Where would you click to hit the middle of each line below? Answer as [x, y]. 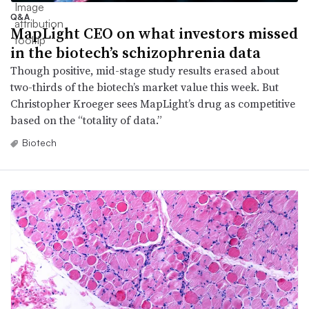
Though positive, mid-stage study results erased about [145, 71]
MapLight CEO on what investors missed [154, 33]
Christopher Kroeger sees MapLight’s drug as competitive [153, 104]
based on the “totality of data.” [86, 120]
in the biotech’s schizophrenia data [136, 53]
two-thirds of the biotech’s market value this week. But [144, 87]
